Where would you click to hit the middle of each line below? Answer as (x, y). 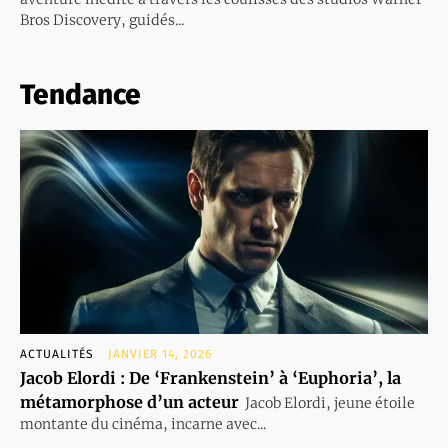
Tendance (80, 94)
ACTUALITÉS (57, 353)
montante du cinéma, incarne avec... (143, 423)
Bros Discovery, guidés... (102, 19)
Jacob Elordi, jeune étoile (330, 402)
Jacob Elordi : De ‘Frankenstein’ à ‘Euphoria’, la (210, 377)
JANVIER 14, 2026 (160, 353)
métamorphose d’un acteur (129, 401)
